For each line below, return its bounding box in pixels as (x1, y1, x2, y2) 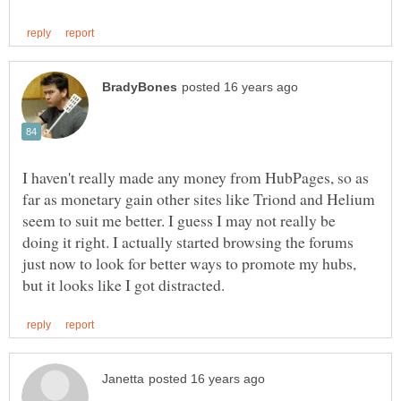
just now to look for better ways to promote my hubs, (22, 252, 356, 275)
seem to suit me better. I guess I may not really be (22, 209, 336, 232)
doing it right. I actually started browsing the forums (22, 231, 354, 253)
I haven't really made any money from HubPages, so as (22, 166, 369, 189)
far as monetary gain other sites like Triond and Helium (22, 188, 375, 210)
